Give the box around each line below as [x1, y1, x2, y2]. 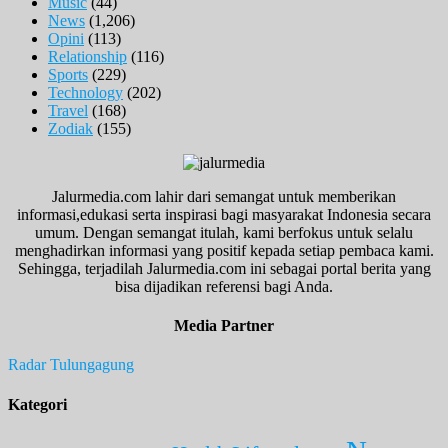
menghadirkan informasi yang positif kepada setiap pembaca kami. [14, 241, 434, 259]
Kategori [8, 395, 67, 413]
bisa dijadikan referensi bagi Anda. [115, 277, 333, 295]
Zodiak [48, 119, 93, 137]
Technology [48, 83, 123, 101]
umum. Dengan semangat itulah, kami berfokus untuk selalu [35, 223, 413, 241]
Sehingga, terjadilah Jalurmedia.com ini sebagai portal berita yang [17, 259, 431, 277]
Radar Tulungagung [8, 356, 134, 374]
